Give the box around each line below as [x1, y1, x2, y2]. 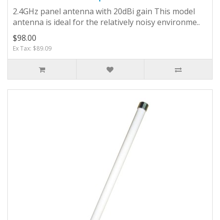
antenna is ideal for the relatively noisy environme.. [13, 16, 200, 27]
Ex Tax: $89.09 [13, 44, 52, 53]
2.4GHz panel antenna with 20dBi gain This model [13, 5, 195, 17]
